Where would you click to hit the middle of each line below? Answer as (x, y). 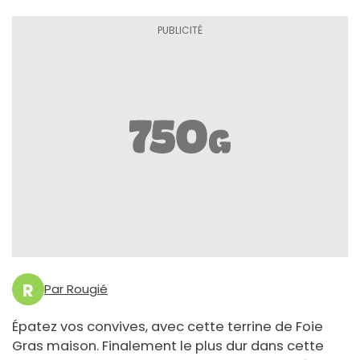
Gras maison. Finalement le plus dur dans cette (168, 346)
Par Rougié (76, 289)
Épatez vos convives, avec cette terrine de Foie (168, 327)
